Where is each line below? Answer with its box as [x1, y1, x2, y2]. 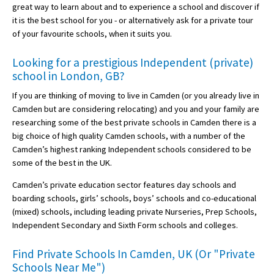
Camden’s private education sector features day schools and [12, 179, 236, 191]
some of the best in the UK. [12, 157, 114, 168]
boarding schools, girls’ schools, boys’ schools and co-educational [12, 193, 256, 204]
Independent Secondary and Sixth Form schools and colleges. [12, 220, 240, 231]
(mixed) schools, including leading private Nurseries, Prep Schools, [12, 206, 257, 218]
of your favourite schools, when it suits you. [12, 28, 172, 40]
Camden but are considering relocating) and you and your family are [12, 103, 259, 114]
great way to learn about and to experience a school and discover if [12, 1, 259, 13]
